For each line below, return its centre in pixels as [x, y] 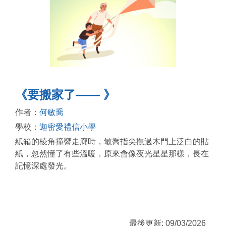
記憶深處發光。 [43, 165]
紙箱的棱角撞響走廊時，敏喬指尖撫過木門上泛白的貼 [112, 141]
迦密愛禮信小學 [68, 127]
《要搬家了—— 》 [65, 94]
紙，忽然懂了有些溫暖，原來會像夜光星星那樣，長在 [112, 153]
